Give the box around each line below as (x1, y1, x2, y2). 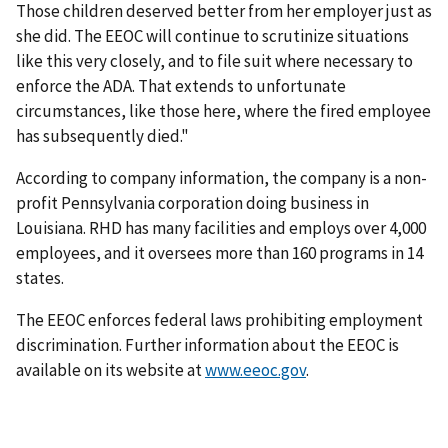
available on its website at (16, 359, 205, 382)
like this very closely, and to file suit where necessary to (16, 50, 413, 73)
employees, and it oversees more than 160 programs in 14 (16, 242, 423, 265)
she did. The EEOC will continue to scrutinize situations (16, 25, 409, 48)
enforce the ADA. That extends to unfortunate (16, 75, 346, 98)
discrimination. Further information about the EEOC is (16, 334, 399, 357)
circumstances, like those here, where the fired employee (16, 100, 431, 123)
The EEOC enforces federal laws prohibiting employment (16, 309, 423, 332)
